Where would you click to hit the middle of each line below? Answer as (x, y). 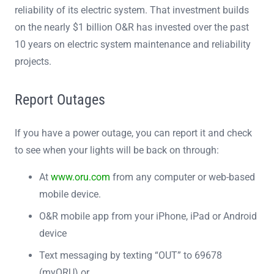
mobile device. (70, 194)
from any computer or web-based (183, 177)
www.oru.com (80, 177)
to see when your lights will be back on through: (117, 150)
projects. (33, 61)
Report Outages (60, 99)
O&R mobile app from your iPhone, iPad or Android (148, 216)
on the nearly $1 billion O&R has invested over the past (132, 27)
